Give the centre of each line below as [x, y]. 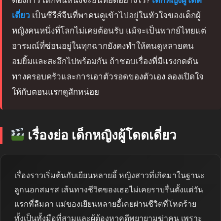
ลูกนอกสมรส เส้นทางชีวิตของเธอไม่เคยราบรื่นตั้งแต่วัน [109, 189]
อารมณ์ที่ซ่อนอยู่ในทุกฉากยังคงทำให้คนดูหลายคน [103, 46]
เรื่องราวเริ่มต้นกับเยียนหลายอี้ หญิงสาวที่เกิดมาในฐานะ [110, 175]
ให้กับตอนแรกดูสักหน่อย [55, 92]
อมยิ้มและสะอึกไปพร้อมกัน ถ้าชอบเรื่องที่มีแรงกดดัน [105, 61]
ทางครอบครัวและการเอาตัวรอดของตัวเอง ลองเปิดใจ [108, 76]
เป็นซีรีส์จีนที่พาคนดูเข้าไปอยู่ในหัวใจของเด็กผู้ [115, 15]
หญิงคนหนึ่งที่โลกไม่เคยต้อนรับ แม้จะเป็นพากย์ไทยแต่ [109, 30]
